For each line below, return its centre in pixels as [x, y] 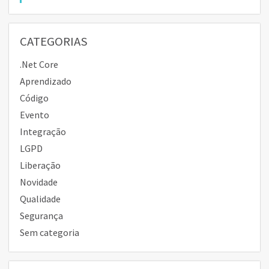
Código [34, 98]
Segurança [41, 216]
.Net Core [39, 64]
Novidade [39, 182]
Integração [43, 131]
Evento [35, 115]
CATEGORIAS [54, 41]
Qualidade [40, 199]
